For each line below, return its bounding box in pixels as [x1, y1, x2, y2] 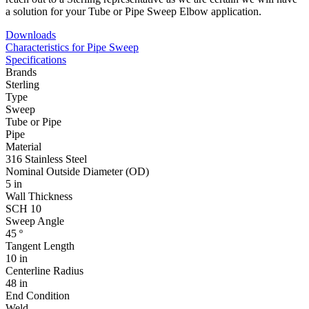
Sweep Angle [6, 215, 64, 227]
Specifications [6, 53, 66, 66]
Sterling [6, 78, 39, 90]
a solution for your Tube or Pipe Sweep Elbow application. [6, 5, 261, 17]
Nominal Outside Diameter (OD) [6, 165, 149, 177]
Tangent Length [6, 239, 74, 252]
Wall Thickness [6, 190, 72, 202]
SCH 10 [6, 202, 41, 215]
